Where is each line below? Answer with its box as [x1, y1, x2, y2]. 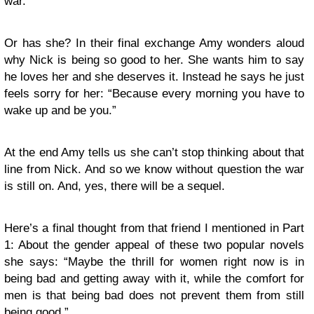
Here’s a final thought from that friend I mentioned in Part [4, 221, 304, 235]
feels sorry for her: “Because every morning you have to [4, 87, 304, 100]
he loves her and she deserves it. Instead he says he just [4, 70, 304, 83]
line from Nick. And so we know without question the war [4, 163, 304, 176]
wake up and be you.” [4, 104, 116, 117]
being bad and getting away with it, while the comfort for [4, 272, 304, 285]
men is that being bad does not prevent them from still [4, 289, 304, 302]
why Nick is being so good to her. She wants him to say [4, 53, 304, 67]
